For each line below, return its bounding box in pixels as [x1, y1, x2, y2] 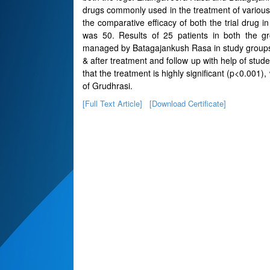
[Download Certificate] [149, 98, 226, 109]
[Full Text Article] [83, 98, 142, 109]
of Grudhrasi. [83, 80, 133, 92]
